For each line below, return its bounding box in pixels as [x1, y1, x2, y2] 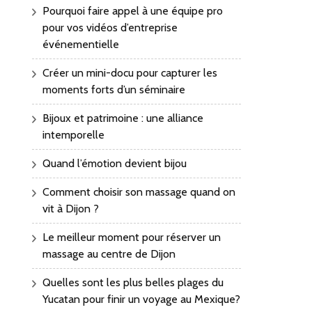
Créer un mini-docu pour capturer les [42, 66, 217, 80]
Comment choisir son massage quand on [42, 185, 235, 199]
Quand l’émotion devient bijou [42, 157, 187, 171]
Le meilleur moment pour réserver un [42, 231, 221, 244]
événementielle [42, 38, 119, 52]
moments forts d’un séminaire [42, 83, 185, 97]
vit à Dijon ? [42, 202, 99, 216]
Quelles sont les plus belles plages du [42, 276, 224, 290]
